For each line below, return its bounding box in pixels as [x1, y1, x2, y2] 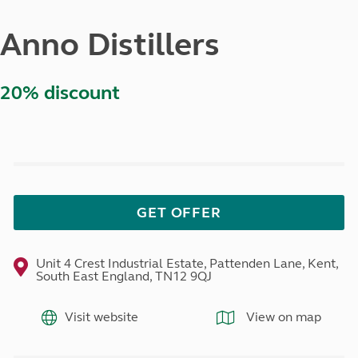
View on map [242, 308, 321, 324]
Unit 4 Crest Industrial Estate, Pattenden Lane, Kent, [35, 256, 338, 272]
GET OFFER [136, 204, 222, 222]
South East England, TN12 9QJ [35, 268, 212, 284]
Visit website [64, 308, 138, 324]
